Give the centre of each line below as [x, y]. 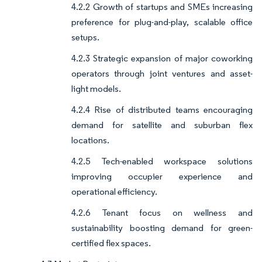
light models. [96, 89]
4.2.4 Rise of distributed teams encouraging [162, 110]
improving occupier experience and [162, 177]
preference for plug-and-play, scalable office [162, 22]
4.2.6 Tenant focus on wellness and [162, 213]
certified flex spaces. [111, 243]
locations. [90, 140]
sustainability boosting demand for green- [162, 228]
